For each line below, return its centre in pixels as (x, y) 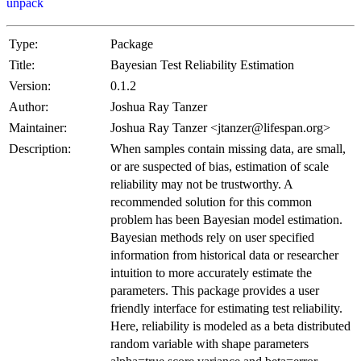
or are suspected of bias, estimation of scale (220, 166)
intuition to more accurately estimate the (211, 272)
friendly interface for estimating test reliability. (226, 308)
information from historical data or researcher (224, 255)
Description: (40, 148)
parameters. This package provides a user (215, 290)
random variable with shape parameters (210, 343)
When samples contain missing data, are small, (228, 148)
